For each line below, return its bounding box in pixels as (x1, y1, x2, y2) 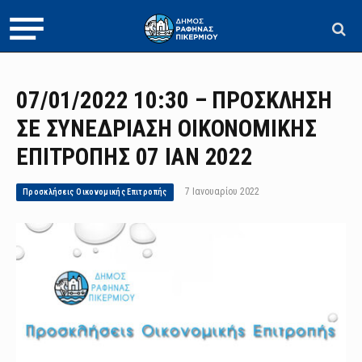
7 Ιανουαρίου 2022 (184, 186, 259, 197)
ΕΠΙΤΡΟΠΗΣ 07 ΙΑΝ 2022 (16, 143, 253, 170)
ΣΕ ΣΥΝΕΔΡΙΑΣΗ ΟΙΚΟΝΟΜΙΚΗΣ (16, 115, 317, 142)
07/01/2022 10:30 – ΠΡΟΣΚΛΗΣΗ (16, 86, 332, 114)
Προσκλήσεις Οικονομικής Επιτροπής (23, 187, 167, 196)
